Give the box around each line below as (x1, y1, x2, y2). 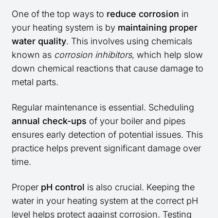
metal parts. (12, 77, 58, 88)
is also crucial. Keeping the (85, 182, 195, 193)
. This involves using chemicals (66, 36, 192, 47)
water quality (12, 36, 66, 47)
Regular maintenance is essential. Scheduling (12, 102, 194, 113)
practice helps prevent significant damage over (12, 143, 201, 154)
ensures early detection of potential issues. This (12, 129, 203, 140)
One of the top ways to (12, 9, 107, 19)
